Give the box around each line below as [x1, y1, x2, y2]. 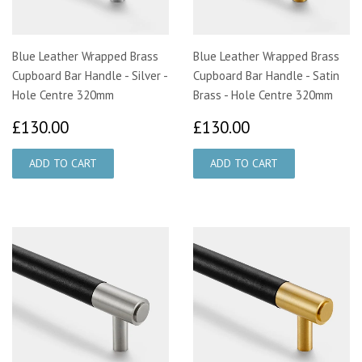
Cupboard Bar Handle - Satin [193, 67, 339, 83]
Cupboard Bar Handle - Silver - [12, 67, 167, 83]
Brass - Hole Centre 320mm [193, 86, 333, 103]
